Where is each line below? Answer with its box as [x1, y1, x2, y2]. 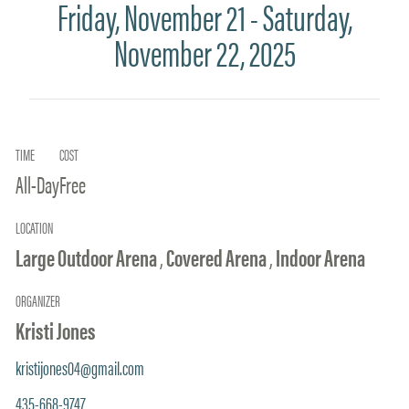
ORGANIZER [16, 288, 60, 311]
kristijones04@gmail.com [16, 352, 144, 381]
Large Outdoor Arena [16, 238, 160, 274]
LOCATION [16, 215, 53, 238]
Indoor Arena [276, 238, 365, 274]
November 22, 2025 [113, 25, 296, 78]
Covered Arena [166, 238, 269, 274]
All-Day [16, 165, 59, 201]
